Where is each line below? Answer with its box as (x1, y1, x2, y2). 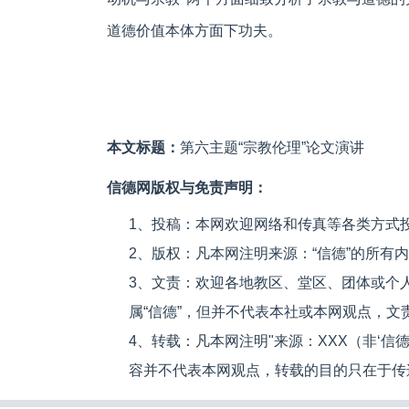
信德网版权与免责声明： (107, 180, 267, 195)
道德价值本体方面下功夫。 (107, 23, 282, 38)
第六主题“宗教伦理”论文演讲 (180, 140, 364, 155)
